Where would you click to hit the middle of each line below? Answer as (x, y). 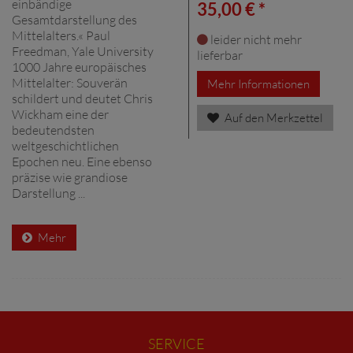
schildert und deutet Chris (82, 98)
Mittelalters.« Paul (61, 35)
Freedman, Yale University (83, 51)
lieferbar (220, 55)
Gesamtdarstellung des (74, 19)
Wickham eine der (60, 114)
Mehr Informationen (258, 84)
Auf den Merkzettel (273, 117)
